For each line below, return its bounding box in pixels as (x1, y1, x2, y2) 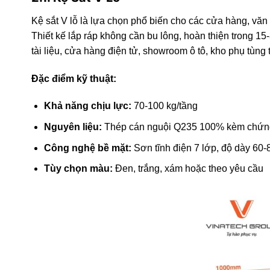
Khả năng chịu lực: (43, 101, 131, 111)
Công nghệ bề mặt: (43, 142, 131, 153)
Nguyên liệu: (43, 121, 102, 132)
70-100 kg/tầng (131, 101, 198, 111)
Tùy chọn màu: (43, 163, 113, 174)
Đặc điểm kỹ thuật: (31, 73, 116, 84)
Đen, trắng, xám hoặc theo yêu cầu (112, 163, 263, 174)
